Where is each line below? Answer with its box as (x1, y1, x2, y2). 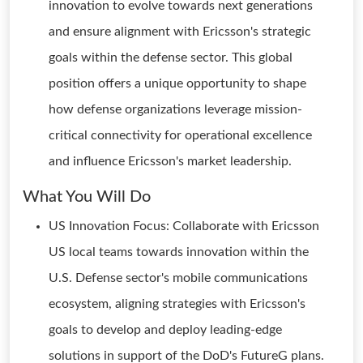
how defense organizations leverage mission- (49, 103, 302, 116)
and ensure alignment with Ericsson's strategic (49, 25, 311, 38)
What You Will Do (23, 189, 151, 205)
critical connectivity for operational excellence (49, 129, 312, 142)
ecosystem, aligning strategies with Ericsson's (49, 297, 305, 310)
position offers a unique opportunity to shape (49, 77, 306, 90)
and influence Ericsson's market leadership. (49, 155, 292, 168)
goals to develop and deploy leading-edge (49, 323, 282, 336)
